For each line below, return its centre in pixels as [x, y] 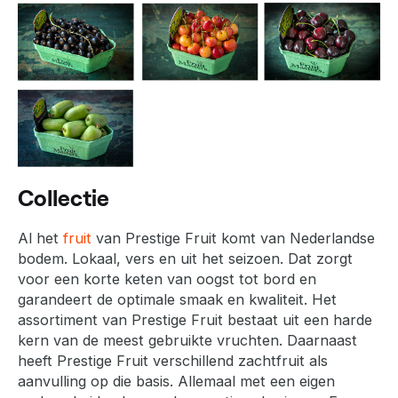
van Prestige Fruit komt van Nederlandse [233, 238]
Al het [40, 238]
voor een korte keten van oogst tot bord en [167, 279]
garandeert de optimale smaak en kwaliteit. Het [177, 299]
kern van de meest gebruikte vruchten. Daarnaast [187, 340]
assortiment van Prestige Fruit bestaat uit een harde [195, 319]
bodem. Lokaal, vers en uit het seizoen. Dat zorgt [185, 258]
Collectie [64, 197]
